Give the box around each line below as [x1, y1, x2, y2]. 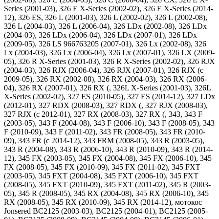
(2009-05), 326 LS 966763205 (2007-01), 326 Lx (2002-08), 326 [4, 40, 206, 48]
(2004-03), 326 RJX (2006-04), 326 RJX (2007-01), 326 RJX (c [4, 66, 203, 74]
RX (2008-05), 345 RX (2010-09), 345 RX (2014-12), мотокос [4, 198, 202, 206]
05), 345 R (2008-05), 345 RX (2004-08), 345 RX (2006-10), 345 [4, 189, 209, 197]
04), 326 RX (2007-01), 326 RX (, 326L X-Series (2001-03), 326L [4, 84, 211, 92]
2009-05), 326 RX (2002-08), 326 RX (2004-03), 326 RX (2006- [4, 75, 207, 83]
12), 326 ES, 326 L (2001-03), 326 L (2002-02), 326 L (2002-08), [4, 13, 207, 22]
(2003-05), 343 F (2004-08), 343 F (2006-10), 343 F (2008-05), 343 [4, 119, 215, 127]
